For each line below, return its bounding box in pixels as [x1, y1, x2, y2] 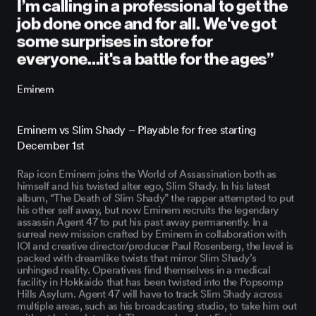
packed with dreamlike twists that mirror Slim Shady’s [17, 249, 257, 262]
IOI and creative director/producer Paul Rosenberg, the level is [17, 237, 293, 250]
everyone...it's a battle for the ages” [17, 44, 274, 65]
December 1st [17, 136, 85, 150]
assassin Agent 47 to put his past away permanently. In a [17, 213, 268, 226]
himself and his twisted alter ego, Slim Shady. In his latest [17, 177, 270, 190]
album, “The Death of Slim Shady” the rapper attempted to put [17, 189, 294, 202]
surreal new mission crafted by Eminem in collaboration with [17, 225, 286, 238]
